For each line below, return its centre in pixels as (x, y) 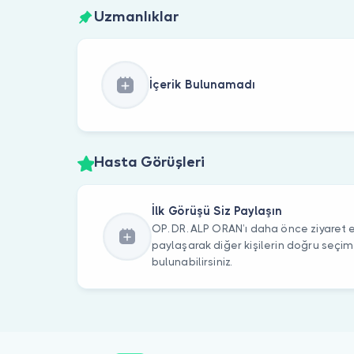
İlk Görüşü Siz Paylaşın (217, 211)
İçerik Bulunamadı (202, 85)
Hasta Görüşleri (149, 163)
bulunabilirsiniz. (192, 262)
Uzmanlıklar (136, 17)
